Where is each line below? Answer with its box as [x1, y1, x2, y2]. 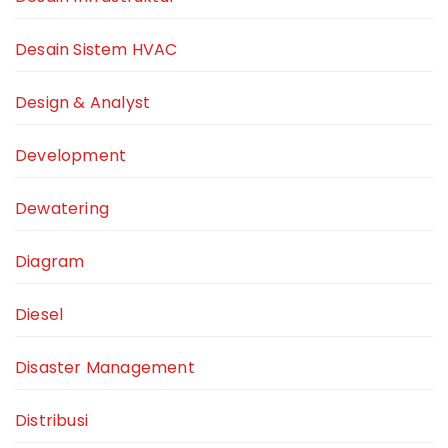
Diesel [15, 303, 64, 327]
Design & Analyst [15, 91, 151, 115]
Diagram [15, 250, 85, 274]
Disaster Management [15, 356, 195, 380]
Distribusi [15, 409, 88, 433]
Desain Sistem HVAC [15, 38, 178, 62]
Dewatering [15, 197, 109, 221]
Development [15, 144, 127, 168]
